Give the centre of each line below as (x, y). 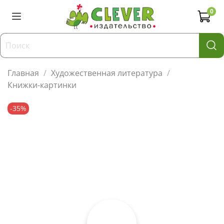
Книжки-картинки (42, 85)
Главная (23, 73)
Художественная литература (107, 73)
